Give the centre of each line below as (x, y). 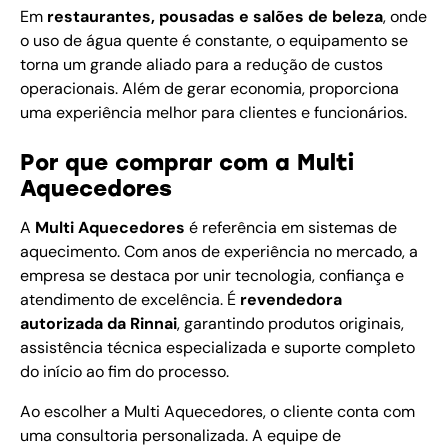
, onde (405, 17)
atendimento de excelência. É (130, 300)
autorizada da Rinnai (98, 324)
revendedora (291, 300)
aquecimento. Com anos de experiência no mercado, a (219, 252)
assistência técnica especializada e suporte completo (217, 348)
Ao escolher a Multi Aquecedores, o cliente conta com (217, 412)
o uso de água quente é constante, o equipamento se (214, 41)
